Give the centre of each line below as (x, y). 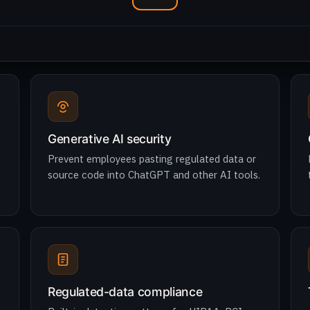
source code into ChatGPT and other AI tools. (154, 175)
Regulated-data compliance (125, 292)
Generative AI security (110, 139)
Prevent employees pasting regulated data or (152, 159)
